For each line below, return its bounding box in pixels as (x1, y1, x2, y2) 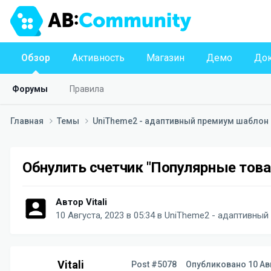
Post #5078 (131, 259, 177, 269)
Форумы (12, 84, 48, 94)
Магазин (146, 52, 184, 64)
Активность (72, 52, 125, 64)
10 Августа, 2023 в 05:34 (56, 209, 155, 221)
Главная (10, 116, 45, 126)
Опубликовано (184, 259, 248, 269)
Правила (70, 84, 104, 94)
